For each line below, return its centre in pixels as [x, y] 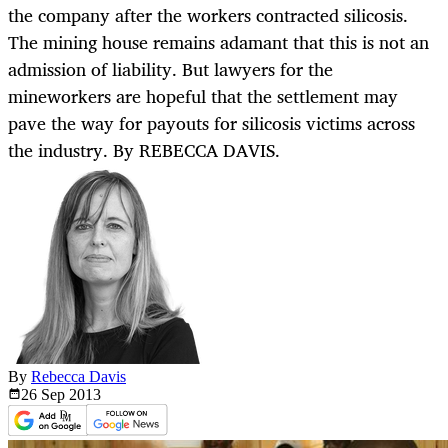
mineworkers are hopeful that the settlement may [203, 96]
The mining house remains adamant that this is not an [218, 42]
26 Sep [45, 395]
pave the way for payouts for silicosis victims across [211, 123]
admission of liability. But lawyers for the [170, 69]
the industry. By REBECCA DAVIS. [144, 150]
